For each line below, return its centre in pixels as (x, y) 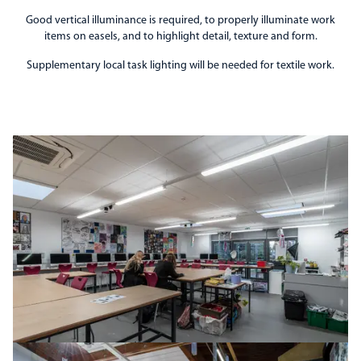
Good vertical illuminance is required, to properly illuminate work (180, 21)
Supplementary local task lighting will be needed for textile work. (180, 66)
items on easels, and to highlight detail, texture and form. (180, 37)
